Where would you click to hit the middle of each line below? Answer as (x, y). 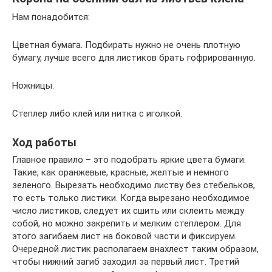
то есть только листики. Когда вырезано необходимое (131, 198)
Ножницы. (33, 86)
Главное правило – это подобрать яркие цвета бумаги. (129, 160)
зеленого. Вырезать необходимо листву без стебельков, (134, 185)
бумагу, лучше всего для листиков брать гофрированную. (134, 58)
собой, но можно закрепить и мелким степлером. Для (127, 223)
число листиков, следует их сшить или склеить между (128, 211)
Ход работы (44, 142)
